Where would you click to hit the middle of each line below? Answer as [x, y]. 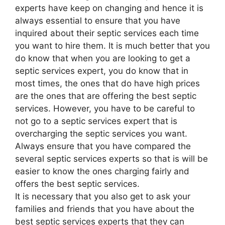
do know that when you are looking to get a [103, 58]
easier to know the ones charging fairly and [102, 171]
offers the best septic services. [77, 184]
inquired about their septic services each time [107, 33]
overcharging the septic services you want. [101, 133]
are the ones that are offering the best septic [106, 96]
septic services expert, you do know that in [102, 71]
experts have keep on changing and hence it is [109, 8]
